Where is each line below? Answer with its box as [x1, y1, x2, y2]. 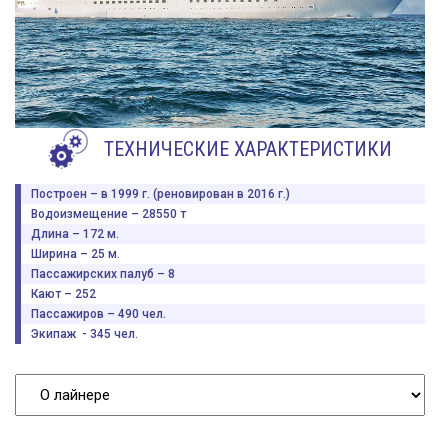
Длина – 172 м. [31, 227, 119, 242]
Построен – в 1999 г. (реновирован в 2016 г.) [31, 187, 290, 202]
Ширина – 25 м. [31, 247, 120, 262]
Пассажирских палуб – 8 [31, 267, 175, 282]
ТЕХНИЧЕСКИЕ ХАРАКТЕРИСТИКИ [103, 136, 392, 161]
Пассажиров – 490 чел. [31, 307, 166, 322]
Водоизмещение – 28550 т [31, 207, 186, 222]
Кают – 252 [31, 287, 96, 302]
